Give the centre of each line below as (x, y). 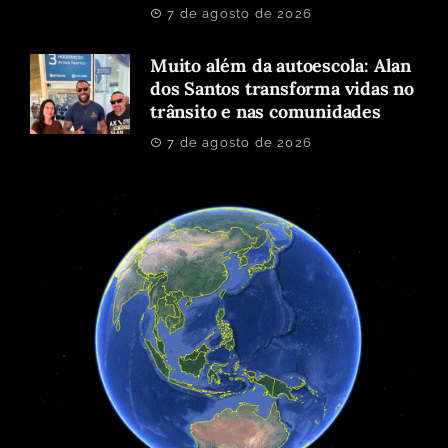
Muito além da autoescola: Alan (281, 66)
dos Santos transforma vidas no (282, 89)
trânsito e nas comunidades (265, 112)
